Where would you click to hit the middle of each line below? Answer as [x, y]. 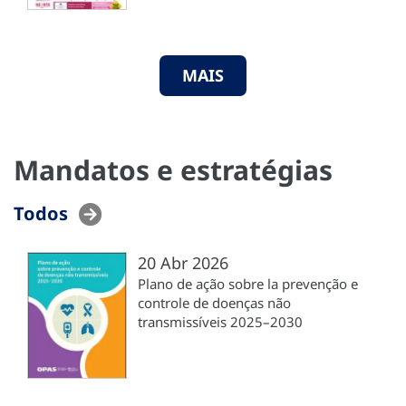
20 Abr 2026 [183, 263]
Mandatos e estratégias [173, 170]
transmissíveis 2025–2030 [220, 322]
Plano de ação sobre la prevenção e [248, 284]
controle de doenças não [214, 303]
